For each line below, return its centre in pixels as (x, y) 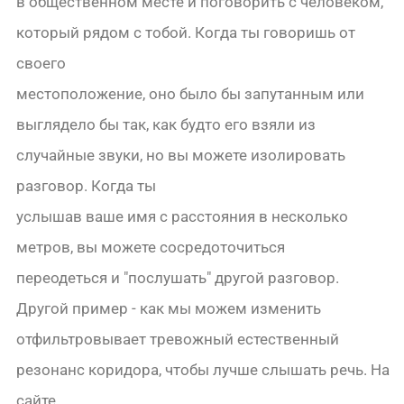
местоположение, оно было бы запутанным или (191, 94)
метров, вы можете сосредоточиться (151, 248)
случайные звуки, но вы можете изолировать (181, 156)
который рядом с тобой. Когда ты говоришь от (186, 33)
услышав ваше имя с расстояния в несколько (183, 217)
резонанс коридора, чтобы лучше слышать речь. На (203, 370)
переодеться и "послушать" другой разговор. (178, 278)
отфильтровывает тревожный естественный (178, 340)
